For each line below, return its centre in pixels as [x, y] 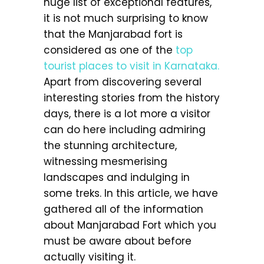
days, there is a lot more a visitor [127, 114]
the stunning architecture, [110, 146]
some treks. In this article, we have [131, 193]
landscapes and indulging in [117, 177]
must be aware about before [118, 241]
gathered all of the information [123, 209]
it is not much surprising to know [126, 18]
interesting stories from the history [132, 98]
